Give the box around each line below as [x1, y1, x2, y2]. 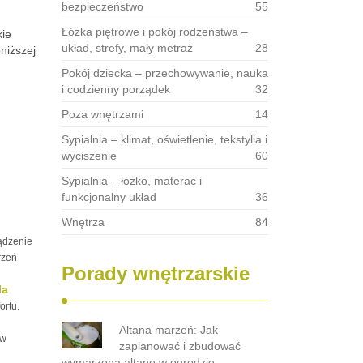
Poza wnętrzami [62, 108, 143, 121]
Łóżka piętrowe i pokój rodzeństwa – [62, 25, 248, 38]
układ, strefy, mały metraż [62, 41, 193, 54]
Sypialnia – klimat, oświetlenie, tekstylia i [62, 133, 267, 146]
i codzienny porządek [62, 83, 170, 96]
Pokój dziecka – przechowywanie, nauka [62, 66, 268, 79]
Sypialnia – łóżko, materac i [62, 174, 202, 187]
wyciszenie [62, 149, 117, 162]
